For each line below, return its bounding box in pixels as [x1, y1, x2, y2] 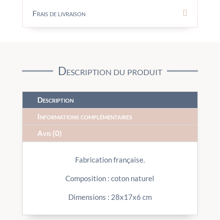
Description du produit [58, 64, 162, 78]
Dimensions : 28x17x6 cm [68, 192, 152, 201]
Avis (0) [37, 129, 62, 137]
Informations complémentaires [37, 112, 132, 121]
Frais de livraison [32, 8, 85, 18]
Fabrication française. [75, 155, 145, 164]
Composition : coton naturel [65, 174, 155, 183]
